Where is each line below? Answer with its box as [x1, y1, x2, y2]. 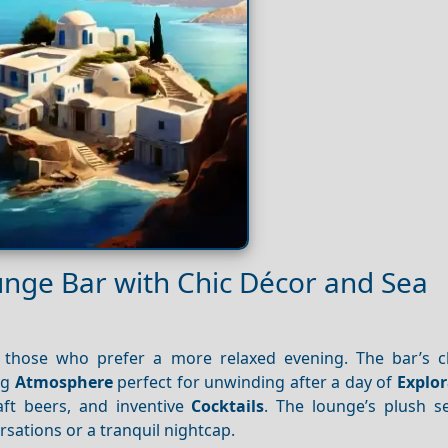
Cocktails [191, 395, 265, 418]
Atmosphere [14, 371, 113, 394]
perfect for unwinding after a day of [112, 371, 398, 394]
